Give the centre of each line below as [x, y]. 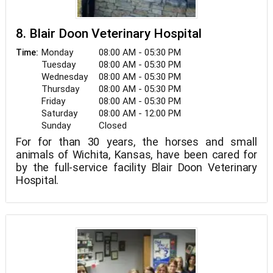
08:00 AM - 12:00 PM [140, 113]
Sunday [56, 126]
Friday [53, 101]
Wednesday [65, 77]
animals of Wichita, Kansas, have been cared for [136, 154]
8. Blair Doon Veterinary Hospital [109, 34]
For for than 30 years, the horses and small [136, 142]
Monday [57, 52]
